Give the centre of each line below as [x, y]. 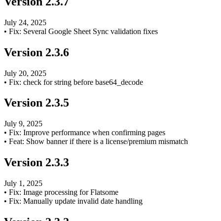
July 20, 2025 [25, 73]
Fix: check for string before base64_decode [76, 82]
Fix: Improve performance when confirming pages [87, 133]
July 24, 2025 [25, 22]
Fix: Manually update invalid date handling [76, 201]
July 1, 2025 [23, 184]
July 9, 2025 [23, 124]
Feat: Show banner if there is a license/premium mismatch [98, 142]
